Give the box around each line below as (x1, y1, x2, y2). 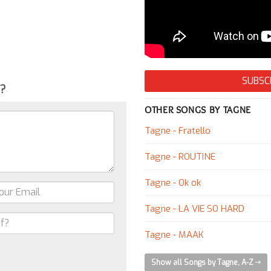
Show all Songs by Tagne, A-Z (151, 258, 255, 268)
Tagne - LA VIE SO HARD (145, 203, 244, 215)
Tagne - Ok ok (145, 177, 201, 189)
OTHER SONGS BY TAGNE (145, 104, 251, 116)
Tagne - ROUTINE (145, 151, 215, 163)
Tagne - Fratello (145, 125, 211, 137)
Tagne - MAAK (145, 229, 204, 241)
